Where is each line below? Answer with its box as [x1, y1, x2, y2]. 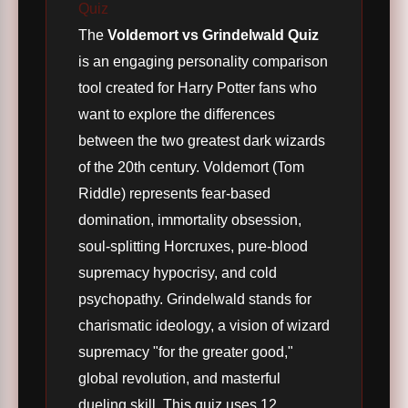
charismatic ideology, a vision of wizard [78, 317, 330, 334]
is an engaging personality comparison [78, 53, 328, 70]
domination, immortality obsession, [78, 211, 301, 229]
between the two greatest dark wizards [78, 132, 325, 149]
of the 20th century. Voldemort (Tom [78, 158, 304, 176]
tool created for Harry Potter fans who [78, 79, 317, 97]
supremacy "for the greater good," [78, 343, 293, 361]
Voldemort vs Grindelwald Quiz [107, 26, 319, 44]
